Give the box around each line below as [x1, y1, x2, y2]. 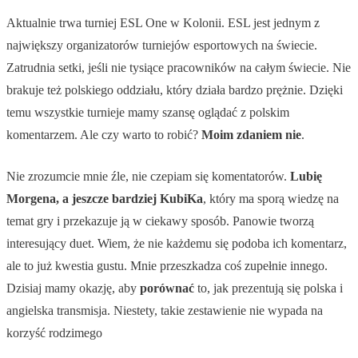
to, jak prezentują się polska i [194, 281, 343, 296]
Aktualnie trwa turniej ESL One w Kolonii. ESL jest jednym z [6, 16, 320, 30]
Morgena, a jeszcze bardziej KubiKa [6, 192, 203, 206]
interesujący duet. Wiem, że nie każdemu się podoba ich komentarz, [6, 237, 347, 251]
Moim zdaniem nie [201, 128, 301, 142]
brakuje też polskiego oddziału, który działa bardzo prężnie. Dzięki [6, 83, 343, 97]
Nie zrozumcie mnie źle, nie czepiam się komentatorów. [6, 169, 290, 184]
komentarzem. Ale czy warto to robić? [6, 128, 201, 142]
